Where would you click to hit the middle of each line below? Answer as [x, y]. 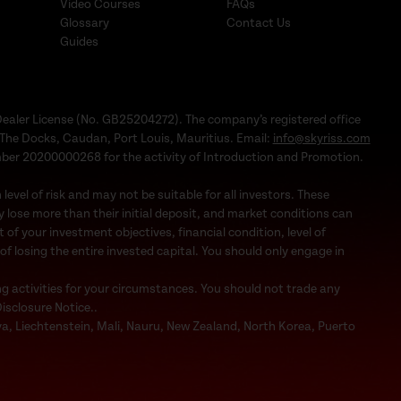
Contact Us [258, 23]
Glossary [84, 23]
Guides [79, 42]
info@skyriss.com [321, 138]
